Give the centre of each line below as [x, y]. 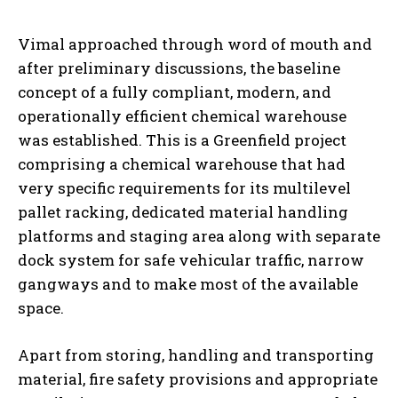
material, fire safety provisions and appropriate [198, 378]
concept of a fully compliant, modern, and [175, 92]
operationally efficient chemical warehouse [182, 115]
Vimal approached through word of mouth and [195, 44]
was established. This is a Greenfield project [182, 139]
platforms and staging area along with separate [199, 235]
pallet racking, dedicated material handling [183, 211]
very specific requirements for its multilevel [184, 187]
